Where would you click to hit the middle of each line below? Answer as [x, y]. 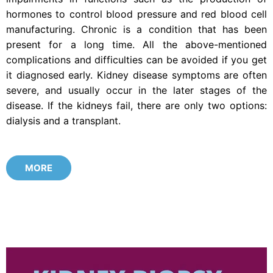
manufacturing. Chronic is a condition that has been [136, 29]
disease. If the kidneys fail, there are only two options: [136, 105]
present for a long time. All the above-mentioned [136, 44]
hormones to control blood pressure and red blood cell [136, 14]
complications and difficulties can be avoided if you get [136, 59]
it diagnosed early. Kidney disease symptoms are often [136, 75]
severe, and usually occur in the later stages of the [136, 90]
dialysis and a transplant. [63, 120]
